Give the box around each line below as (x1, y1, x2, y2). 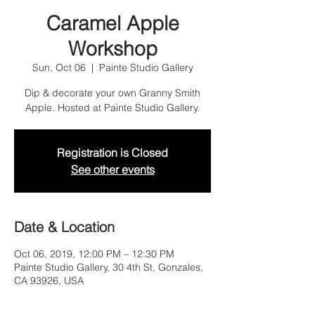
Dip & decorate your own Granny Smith (25, 86, 200, 100)
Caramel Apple (46, 11, 179, 36)
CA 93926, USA (14, 274, 84, 288)
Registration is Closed (57, 146, 168, 160)
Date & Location (14, 218, 115, 236)
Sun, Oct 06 (32, 61, 86, 75)
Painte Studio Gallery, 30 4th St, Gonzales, (14, 261, 203, 274)
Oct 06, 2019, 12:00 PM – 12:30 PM (14, 247, 174, 261)
